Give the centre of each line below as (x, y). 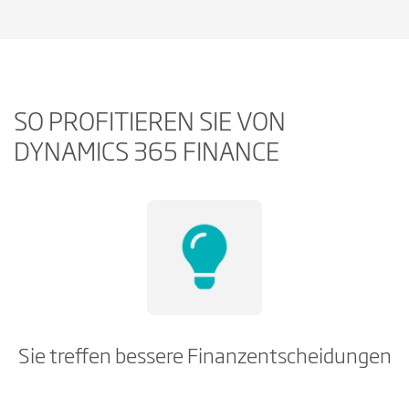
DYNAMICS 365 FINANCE (147, 154)
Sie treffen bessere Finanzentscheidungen (204, 357)
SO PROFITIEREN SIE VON (150, 124)
